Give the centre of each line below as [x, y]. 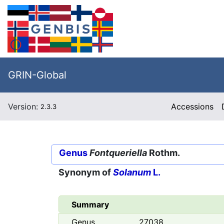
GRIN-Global [37, 75]
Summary [90, 205]
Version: [24, 106]
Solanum [132, 172]
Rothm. [163, 153]
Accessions [192, 106]
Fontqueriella [118, 153]
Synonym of [86, 172]
